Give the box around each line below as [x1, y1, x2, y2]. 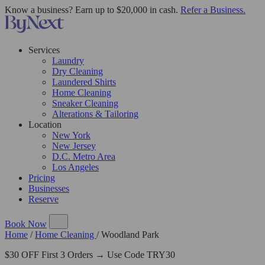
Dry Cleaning [52, 66, 103, 76]
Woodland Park [101, 230, 159, 240]
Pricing [28, 173, 55, 183]
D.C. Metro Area [52, 151, 115, 161]
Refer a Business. [180, 5, 245, 15]
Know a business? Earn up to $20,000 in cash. [5, 5, 180, 15]
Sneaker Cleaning [52, 98, 118, 108]
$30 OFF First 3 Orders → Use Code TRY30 [5, 250, 175, 260]
